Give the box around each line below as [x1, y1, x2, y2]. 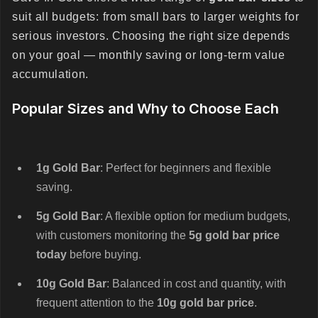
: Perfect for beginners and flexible [100, 162, 271, 174]
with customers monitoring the [36, 229, 189, 241]
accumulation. [12, 68, 89, 80]
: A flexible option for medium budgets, [100, 210, 290, 222]
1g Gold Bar [36, 162, 100, 174]
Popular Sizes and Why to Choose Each [12, 100, 279, 117]
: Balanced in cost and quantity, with [106, 278, 286, 290]
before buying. [67, 248, 141, 261]
